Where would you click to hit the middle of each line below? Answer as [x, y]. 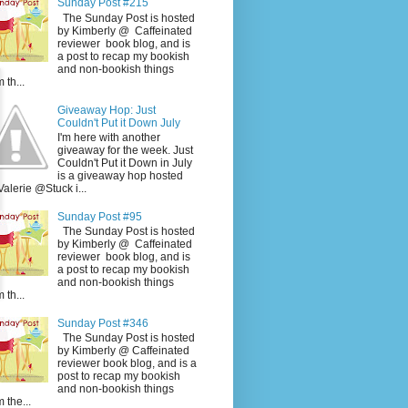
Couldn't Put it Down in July [124, 163]
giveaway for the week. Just [125, 150]
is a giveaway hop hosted [120, 175]
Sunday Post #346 [102, 323]
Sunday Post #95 [99, 216]
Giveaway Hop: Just [106, 110]
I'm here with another [108, 137]
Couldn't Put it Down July [118, 122]
